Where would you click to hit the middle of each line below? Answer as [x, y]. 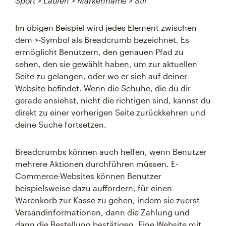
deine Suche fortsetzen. [61, 124]
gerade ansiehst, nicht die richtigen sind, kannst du [113, 100]
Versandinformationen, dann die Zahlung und [102, 212]
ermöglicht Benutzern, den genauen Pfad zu [99, 52]
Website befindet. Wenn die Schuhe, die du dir [103, 88]
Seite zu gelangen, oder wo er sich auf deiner [101, 76]
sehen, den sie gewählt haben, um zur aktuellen [106, 64]
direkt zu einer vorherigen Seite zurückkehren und [110, 112]
